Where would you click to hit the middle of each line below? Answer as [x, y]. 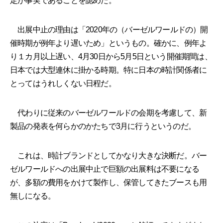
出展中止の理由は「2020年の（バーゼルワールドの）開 [109, 30]
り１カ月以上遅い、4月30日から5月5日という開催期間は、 [111, 57]
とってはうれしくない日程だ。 [63, 84]
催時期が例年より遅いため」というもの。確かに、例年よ [109, 43]
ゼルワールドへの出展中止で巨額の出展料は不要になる [105, 169]
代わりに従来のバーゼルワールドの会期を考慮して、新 [109, 113]
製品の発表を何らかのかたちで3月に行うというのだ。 [103, 126]
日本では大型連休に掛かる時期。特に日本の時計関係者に [109, 70]
